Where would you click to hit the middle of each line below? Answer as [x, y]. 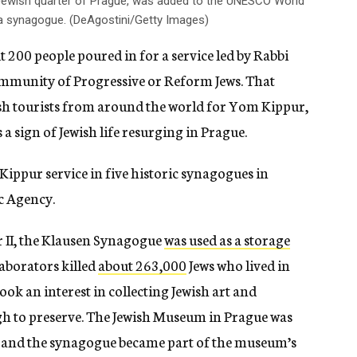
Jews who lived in [238, 265]
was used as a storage [227, 239]
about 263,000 [142, 265]
